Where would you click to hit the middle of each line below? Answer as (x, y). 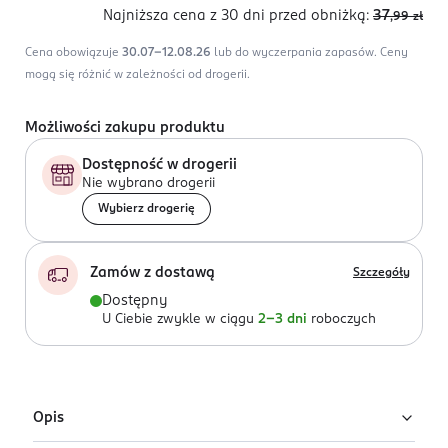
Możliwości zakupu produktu (125, 128)
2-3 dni (282, 319)
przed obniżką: (319, 16)
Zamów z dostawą (152, 273)
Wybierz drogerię (146, 209)
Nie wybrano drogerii (148, 183)
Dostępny (135, 301)
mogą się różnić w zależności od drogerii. (137, 75)
